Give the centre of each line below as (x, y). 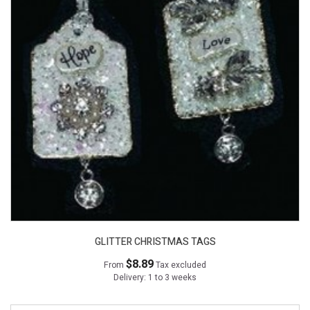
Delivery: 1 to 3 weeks (155, 278)
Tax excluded (181, 265)
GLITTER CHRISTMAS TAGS (155, 242)
